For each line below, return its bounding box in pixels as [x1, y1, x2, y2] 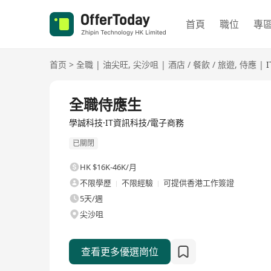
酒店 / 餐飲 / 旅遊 [168, 59, 235, 70]
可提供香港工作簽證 [163, 177, 234, 189]
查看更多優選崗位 [81, 245, 158, 259]
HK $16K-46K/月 [80, 162, 137, 173]
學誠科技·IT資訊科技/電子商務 [69, 117, 184, 128]
